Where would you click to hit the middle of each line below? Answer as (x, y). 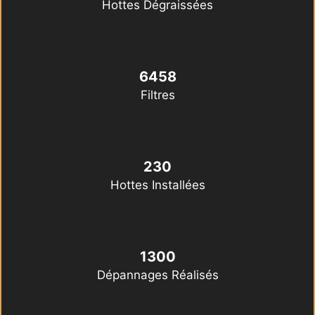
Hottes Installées (157, 185)
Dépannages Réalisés (157, 275)
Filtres (157, 95)
